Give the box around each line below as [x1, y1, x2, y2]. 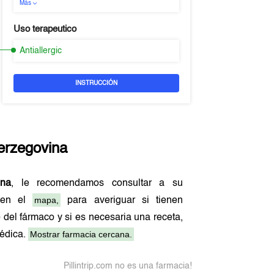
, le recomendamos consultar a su [11, 179, 183, 188]
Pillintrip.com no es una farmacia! [63, 262, 192, 270]
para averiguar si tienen [61, 196, 183, 206]
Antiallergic [19, 46, 62, 55]
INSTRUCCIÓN [75, 80, 117, 86]
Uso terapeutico [13, 24, 76, 34]
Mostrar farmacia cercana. [30, 229, 133, 239]
